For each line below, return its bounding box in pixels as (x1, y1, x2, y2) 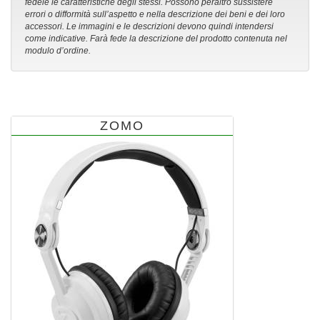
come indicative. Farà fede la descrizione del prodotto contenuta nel (25, 34, 287, 44)
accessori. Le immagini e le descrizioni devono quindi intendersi (25, 21, 274, 32)
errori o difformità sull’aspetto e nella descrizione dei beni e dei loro (25, 9, 285, 20)
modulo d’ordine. (25, 46, 91, 56)
